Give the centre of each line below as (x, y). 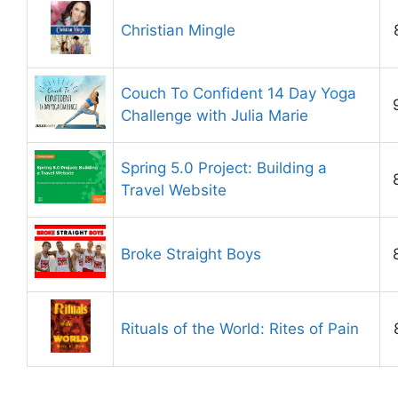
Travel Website (174, 190)
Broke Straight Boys (191, 254)
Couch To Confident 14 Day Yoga (239, 93)
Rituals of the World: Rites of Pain (240, 328)
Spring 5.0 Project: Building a (224, 167)
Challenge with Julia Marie (215, 115)
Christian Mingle (178, 30)
